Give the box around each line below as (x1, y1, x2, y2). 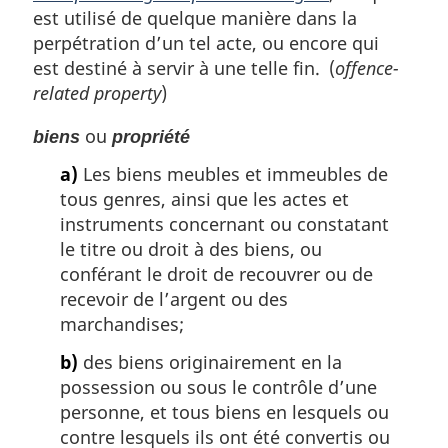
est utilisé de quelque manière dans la (33, 5, 357, 30)
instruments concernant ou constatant (60, 212, 389, 237)
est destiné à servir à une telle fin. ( (33, 55, 335, 80)
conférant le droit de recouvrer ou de (60, 262, 373, 287)
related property (33, 80, 161, 105)
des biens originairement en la (78, 349, 342, 374)
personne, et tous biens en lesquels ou (60, 399, 389, 424)
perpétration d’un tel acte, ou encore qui (33, 30, 379, 55)
